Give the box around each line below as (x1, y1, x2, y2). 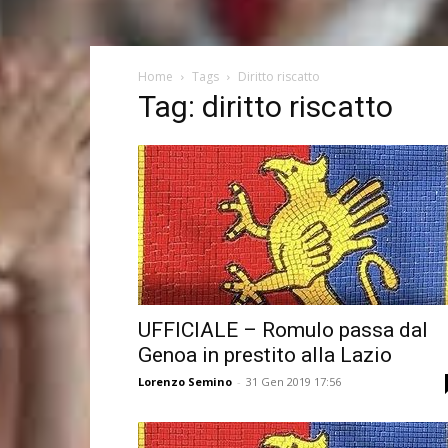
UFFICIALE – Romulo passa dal (138, 318, 428, 342)
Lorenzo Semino (138, 374, 232, 389)
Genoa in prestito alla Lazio (138, 343, 392, 367)
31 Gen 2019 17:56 (246, 374, 341, 389)
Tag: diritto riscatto (138, 89, 393, 124)
